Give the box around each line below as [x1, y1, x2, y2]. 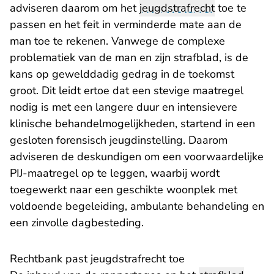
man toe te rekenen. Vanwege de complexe [10, 34, 225, 49]
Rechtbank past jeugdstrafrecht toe [10, 251, 185, 267]
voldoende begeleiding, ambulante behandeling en [10, 199, 264, 214]
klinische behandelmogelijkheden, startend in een [10, 116, 255, 131]
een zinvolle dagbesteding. [10, 215, 147, 231]
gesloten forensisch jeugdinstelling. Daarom [10, 133, 228, 148]
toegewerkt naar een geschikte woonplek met [10, 182, 237, 198]
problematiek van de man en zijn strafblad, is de [10, 50, 248, 65]
